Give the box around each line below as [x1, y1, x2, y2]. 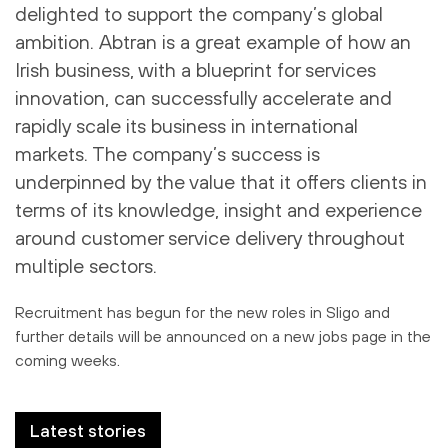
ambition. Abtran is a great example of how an [15, 29, 411, 53]
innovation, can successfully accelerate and [15, 85, 392, 109]
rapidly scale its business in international [15, 113, 358, 137]
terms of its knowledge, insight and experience [15, 197, 422, 221]
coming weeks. [15, 350, 120, 369]
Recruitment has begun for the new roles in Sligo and [15, 302, 390, 321]
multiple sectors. [15, 253, 157, 277]
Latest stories [30, 419, 146, 441]
